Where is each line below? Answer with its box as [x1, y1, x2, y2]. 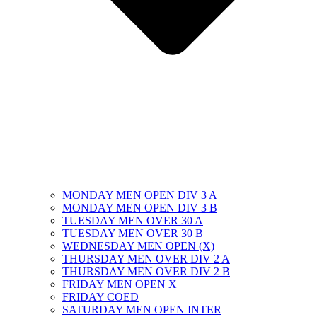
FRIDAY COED [62, 290, 139, 303]
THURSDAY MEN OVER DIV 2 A [62, 252, 230, 265]
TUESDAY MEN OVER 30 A [62, 214, 203, 226]
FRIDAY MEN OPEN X [62, 277, 177, 290]
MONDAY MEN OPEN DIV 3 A [62, 188, 217, 201]
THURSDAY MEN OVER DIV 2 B [62, 265, 230, 277]
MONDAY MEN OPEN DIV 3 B [62, 201, 217, 214]
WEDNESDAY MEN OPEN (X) [62, 239, 214, 252]
